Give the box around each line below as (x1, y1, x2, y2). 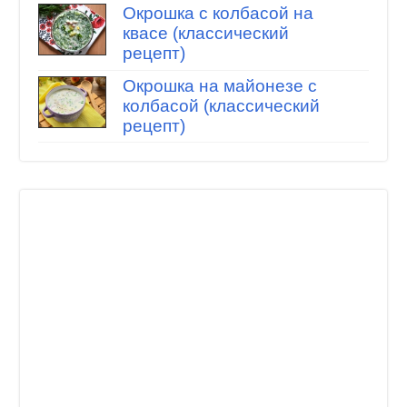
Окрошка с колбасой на (122, 4, 313, 24)
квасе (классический (122, 24, 289, 44)
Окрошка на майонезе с (122, 75, 317, 95)
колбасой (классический (122, 95, 320, 115)
